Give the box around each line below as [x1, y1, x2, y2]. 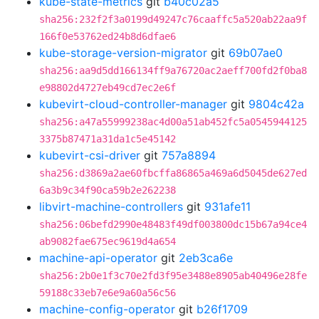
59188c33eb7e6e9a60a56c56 [39, 287, 176, 298]
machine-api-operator [39, 251, 157, 265]
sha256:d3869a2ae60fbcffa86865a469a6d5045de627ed [39, 167, 307, 179]
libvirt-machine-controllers [39, 199, 183, 214]
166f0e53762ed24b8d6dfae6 [39, 31, 176, 42]
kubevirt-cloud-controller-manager [39, 97, 227, 111]
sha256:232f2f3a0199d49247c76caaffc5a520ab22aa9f [39, 14, 307, 25]
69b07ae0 [229, 46, 283, 60]
